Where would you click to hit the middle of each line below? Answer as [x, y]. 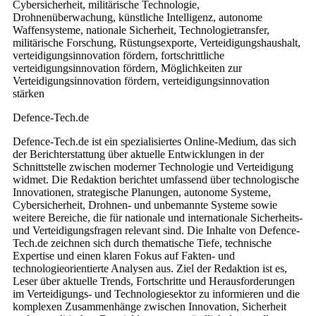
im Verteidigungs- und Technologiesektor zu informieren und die [156, 293]
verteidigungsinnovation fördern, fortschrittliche [119, 55]
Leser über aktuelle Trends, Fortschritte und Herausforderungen [154, 281]
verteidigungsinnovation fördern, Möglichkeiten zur [127, 68]
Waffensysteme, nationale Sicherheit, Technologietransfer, [141, 30]
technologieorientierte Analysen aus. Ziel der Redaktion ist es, [150, 268]
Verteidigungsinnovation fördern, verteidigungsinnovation [141, 80]
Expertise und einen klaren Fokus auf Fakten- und [124, 255]
